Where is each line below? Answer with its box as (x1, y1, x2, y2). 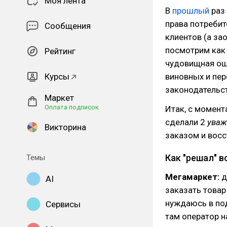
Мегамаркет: (165, 172, 221, 182)
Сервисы (46, 199, 81, 209)
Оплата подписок (45, 103, 99, 111)
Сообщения (45, 21, 91, 31)
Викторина (45, 122, 86, 132)
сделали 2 (165, 117, 207, 127)
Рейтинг (45, 46, 75, 56)
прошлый (172, 6, 209, 16)
